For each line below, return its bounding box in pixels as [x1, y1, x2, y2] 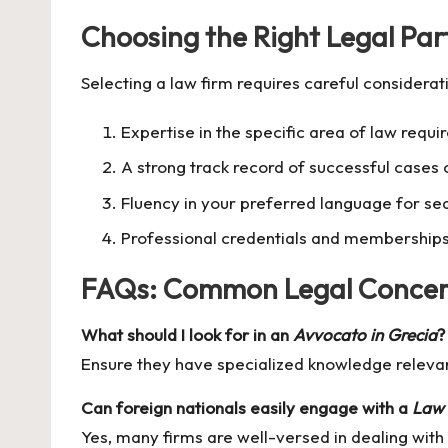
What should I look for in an [81, 323, 293, 345]
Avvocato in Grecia [293, 323, 437, 345]
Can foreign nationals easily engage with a [81, 396, 412, 418]
